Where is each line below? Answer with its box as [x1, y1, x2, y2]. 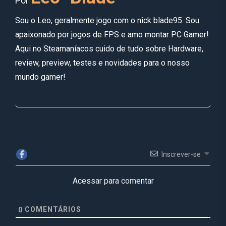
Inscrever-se [161, 150, 201, 158]
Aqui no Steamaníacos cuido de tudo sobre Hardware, [15, 43, 203, 53]
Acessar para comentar [72, 176, 154, 186]
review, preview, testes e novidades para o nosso [15, 58, 190, 68]
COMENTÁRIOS [23, 205, 81, 214]
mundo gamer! [15, 72, 66, 82]
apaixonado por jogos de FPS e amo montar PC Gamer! [15, 29, 209, 39]
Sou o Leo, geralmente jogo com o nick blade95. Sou [15, 15, 199, 25]
